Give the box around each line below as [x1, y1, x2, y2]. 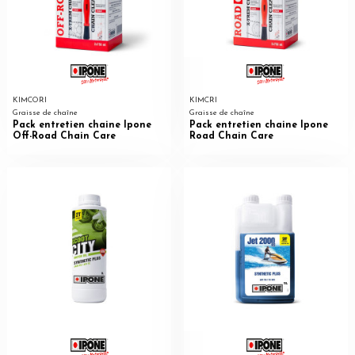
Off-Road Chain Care [12, 131, 116, 141]
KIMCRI [189, 97, 217, 105]
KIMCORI [12, 97, 47, 105]
